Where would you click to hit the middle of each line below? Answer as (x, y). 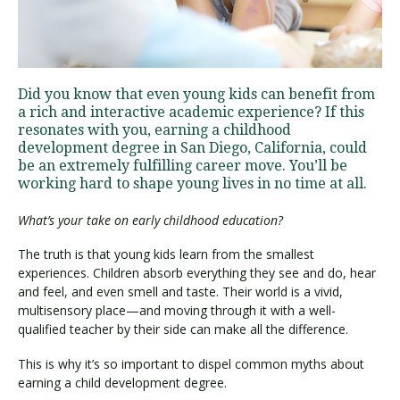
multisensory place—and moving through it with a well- (177, 311)
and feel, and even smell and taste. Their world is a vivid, (180, 292)
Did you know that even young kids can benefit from (196, 94)
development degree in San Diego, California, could (192, 147)
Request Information (103, 185)
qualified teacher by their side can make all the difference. (183, 329)
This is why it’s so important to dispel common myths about (191, 363)
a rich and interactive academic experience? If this (191, 112)
